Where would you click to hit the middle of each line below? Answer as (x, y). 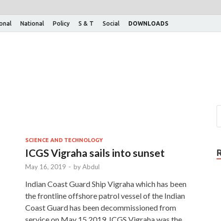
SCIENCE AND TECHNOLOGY (64, 140)
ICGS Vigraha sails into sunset (95, 152)
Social (111, 23)
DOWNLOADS (148, 23)
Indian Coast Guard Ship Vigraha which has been (106, 184)
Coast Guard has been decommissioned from (101, 207)
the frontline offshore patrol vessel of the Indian (105, 195)
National (32, 23)
